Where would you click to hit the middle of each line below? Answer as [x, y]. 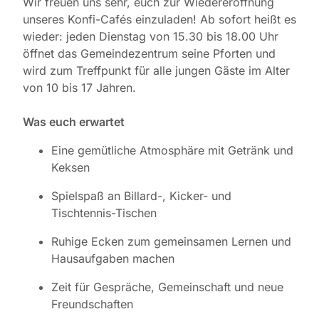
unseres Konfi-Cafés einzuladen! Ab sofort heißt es [159, 20]
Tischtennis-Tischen [104, 213]
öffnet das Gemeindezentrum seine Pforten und [149, 54]
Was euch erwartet [74, 122]
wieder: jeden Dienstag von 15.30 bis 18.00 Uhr [151, 37]
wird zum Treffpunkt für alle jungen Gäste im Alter [156, 71]
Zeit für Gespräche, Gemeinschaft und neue [167, 287]
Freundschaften [92, 304]
